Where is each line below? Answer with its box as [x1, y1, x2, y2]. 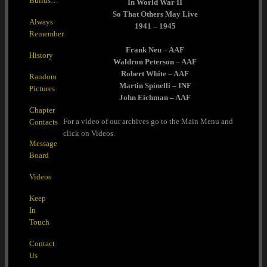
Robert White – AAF [121, 69, 189, 78]
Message [29, 138, 57, 148]
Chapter [29, 105, 55, 114]
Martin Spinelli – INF [119, 80, 191, 90]
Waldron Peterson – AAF [113, 57, 197, 66]
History [29, 50, 53, 60]
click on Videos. [63, 128, 115, 138]
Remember [29, 29, 64, 38]
